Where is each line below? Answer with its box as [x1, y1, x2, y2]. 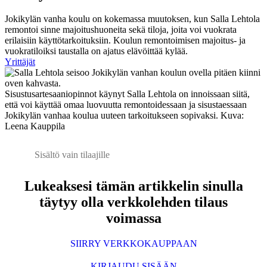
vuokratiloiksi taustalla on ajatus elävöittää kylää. [5, 46, 188, 57]
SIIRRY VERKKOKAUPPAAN [70, 238, 197, 249]
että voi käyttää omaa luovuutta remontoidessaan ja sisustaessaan [5, 100, 247, 110]
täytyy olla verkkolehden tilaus [39, 194, 228, 210]
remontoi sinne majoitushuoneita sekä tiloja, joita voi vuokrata [5, 24, 237, 35]
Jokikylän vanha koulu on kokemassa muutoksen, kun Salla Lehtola [5, 14, 260, 24]
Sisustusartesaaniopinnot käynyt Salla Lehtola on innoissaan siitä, [5, 89, 250, 100]
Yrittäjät [5, 57, 35, 67]
